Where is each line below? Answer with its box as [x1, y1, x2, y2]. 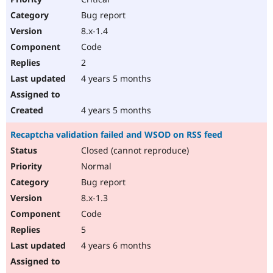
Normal [79, 160, 112, 172]
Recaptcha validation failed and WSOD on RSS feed [10, 129, 222, 141]
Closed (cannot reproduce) [79, 144, 189, 157]
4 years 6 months [79, 239, 151, 252]
